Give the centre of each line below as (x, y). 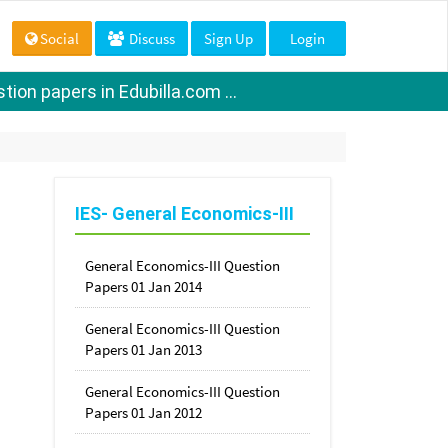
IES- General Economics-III (184, 213)
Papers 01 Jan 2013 (143, 349)
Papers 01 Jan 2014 (143, 286)
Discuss (150, 38)
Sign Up (228, 38)
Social (59, 38)
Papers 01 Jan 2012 (143, 412)
